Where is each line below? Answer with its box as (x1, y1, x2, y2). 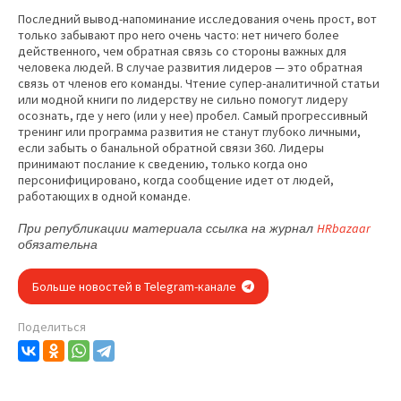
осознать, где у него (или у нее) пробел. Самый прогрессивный (18, 107, 368, 124)
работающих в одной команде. (18, 188, 191, 205)
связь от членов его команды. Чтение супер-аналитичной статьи (18, 75, 380, 92)
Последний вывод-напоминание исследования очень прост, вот (18, 11, 377, 28)
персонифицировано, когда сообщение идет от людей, (18, 172, 334, 189)
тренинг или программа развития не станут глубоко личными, (18, 124, 361, 141)
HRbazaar (317, 220, 371, 237)
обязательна (18, 237, 98, 252)
